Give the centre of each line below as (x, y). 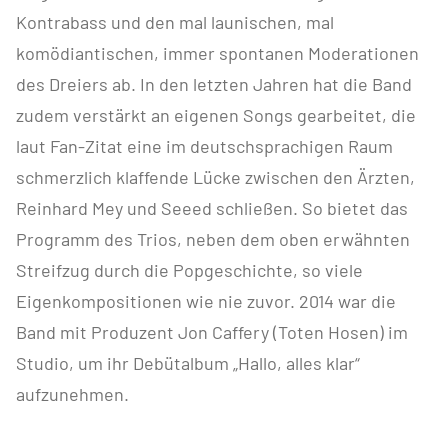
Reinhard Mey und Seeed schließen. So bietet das (212, 207)
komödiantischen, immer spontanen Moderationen (217, 52)
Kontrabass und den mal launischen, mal (175, 21)
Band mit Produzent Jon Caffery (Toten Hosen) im (212, 331)
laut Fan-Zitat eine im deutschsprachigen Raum (204, 145)
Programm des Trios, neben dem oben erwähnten (213, 238)
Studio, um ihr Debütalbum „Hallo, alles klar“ (188, 362)
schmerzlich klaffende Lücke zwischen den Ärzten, (215, 176)
